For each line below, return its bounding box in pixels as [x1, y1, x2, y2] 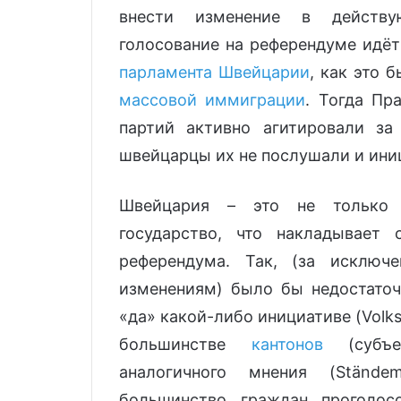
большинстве [119, 334, 252, 354]
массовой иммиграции [119, 90, 306, 109]
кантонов [251, 334, 323, 354]
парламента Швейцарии [119, 62, 311, 81]
